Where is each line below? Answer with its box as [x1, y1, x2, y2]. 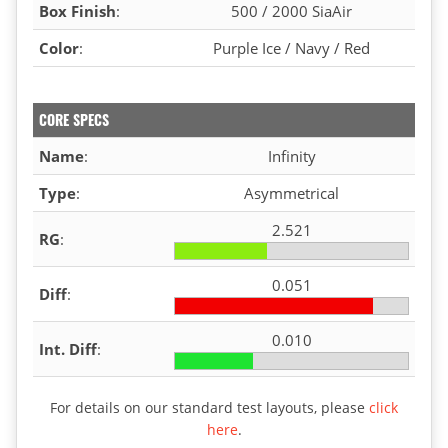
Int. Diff [39, 338, 97, 359]
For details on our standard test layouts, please [50, 397, 369, 417]
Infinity [267, 145, 316, 166]
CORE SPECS [39, 108, 109, 130]
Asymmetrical [244, 182, 339, 203]
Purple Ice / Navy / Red [213, 37, 370, 58]
